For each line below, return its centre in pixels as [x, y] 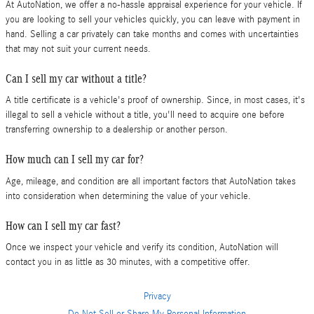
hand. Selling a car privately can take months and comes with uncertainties [152, 34]
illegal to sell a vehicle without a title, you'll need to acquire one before [145, 115]
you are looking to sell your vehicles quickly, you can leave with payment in [153, 19]
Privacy [157, 297]
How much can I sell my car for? [75, 160]
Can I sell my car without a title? [76, 78]
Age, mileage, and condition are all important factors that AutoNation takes [151, 181]
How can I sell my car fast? [63, 226]
